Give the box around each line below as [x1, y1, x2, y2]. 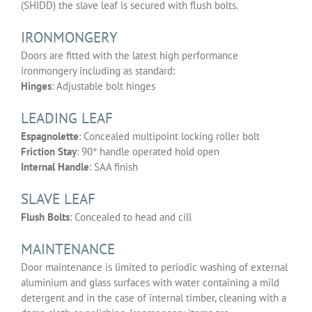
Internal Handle [21, 159, 89, 173]
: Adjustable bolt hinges [52, 79, 155, 93]
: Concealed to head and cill [70, 210, 192, 224]
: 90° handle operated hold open [77, 144, 219, 158]
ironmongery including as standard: [21, 63, 175, 77]
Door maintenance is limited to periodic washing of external [21, 260, 288, 274]
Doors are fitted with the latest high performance [21, 48, 238, 62]
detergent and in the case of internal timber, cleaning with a [21, 290, 286, 304]
